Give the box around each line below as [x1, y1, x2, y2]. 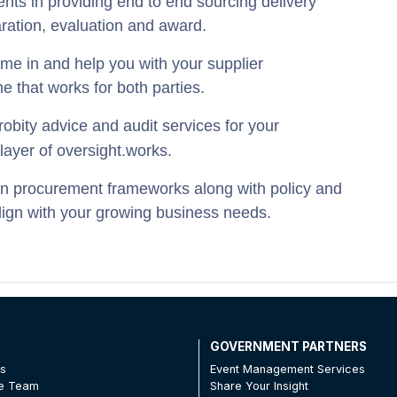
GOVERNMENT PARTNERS [209, 339, 367, 354]
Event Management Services [209, 362, 365, 376]
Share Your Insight [209, 378, 308, 393]
